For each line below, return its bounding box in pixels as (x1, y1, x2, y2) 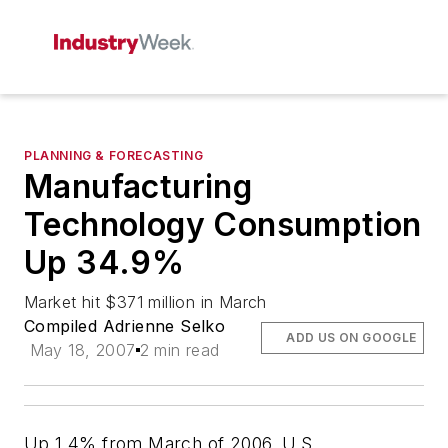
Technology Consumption (24, 205, 422, 244)
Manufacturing (24, 167, 253, 206)
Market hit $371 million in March (24, 292, 267, 312)
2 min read (139, 340, 220, 360)
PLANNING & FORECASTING (24, 148, 204, 163)
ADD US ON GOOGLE (286, 330, 417, 345)
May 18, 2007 (29, 340, 136, 360)
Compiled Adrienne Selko (24, 316, 226, 336)
